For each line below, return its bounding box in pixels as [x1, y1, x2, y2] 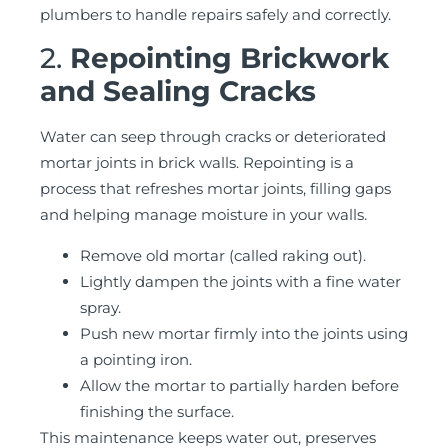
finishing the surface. [80, 401, 234, 421]
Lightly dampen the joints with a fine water [80, 271, 401, 291]
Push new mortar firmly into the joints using [80, 323, 408, 343]
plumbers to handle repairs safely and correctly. [40, 4, 391, 24]
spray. [80, 297, 121, 317]
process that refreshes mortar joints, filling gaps [40, 179, 391, 199]
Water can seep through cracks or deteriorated [40, 127, 386, 147]
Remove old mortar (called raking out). [80, 245, 366, 265]
